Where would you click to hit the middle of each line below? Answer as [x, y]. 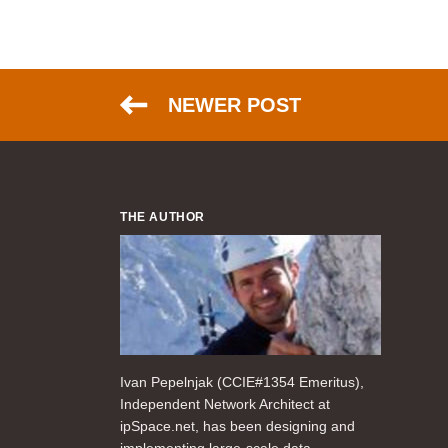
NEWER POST [234, 105]
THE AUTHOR [162, 217]
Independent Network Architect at [225, 404]
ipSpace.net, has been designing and [237, 426]
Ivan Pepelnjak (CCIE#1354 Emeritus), [242, 382]
